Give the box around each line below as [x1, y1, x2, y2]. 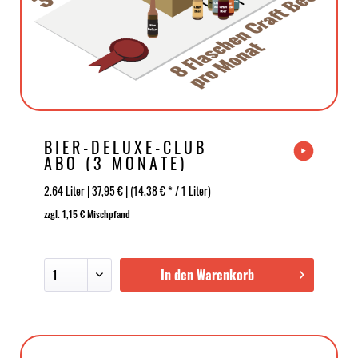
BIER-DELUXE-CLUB [44, 135, 207, 159]
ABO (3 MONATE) [44, 151, 187, 175]
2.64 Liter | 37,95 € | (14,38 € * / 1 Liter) [44, 182, 211, 199]
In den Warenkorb [160, 265, 254, 284]
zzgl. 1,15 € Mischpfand [44, 207, 130, 221]
